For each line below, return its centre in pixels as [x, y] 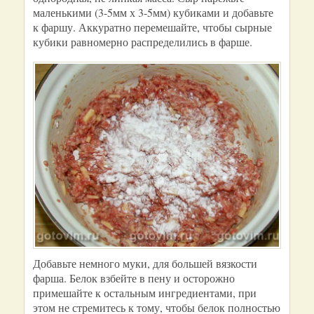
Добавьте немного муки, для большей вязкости [145, 263]
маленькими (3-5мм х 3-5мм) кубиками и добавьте [153, 12]
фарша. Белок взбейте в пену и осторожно [134, 278]
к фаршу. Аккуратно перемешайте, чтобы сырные [152, 27]
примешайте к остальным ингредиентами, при [145, 293]
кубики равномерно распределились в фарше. [143, 42]
